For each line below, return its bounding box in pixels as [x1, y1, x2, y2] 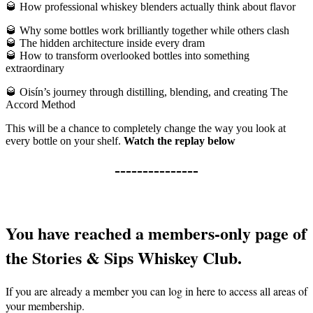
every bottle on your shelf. [6, 135, 124, 147]
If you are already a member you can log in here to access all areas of [6, 283, 307, 298]
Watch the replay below [124, 135, 235, 147]
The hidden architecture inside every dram [17, 37, 205, 50]
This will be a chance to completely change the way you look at [6, 122, 286, 135]
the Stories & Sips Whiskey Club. [6, 245, 242, 270]
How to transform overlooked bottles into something [17, 50, 249, 62]
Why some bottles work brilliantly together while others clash [17, 24, 289, 37]
